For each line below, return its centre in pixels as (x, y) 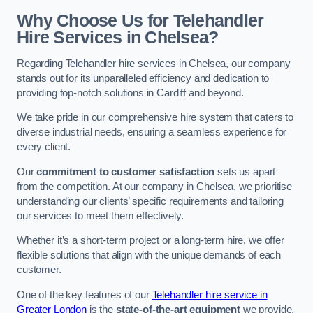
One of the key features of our (85, 294)
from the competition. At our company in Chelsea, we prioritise (154, 186)
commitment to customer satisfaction (126, 172)
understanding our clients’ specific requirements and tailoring (150, 201)
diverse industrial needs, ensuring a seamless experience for (152, 132)
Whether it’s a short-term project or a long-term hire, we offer (151, 241)
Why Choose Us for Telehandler (140, 21)
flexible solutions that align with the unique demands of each (149, 255)
